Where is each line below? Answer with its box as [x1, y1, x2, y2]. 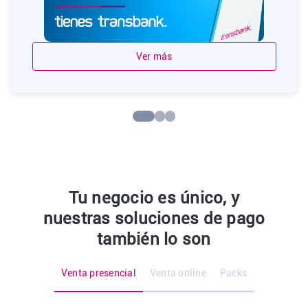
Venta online [149, 267, 206, 278]
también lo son [97, 230, 211, 249]
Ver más [135, 51, 173, 62]
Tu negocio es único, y [68, 188, 240, 208]
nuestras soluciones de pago [43, 209, 265, 228]
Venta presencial [60, 267, 136, 278]
